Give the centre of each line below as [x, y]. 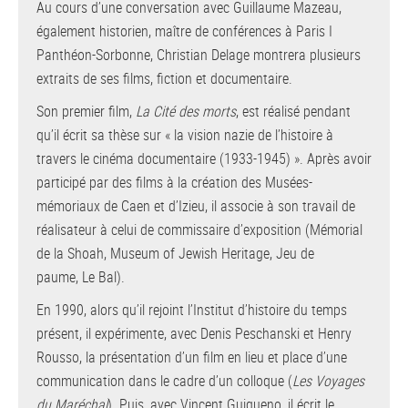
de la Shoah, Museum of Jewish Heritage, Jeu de [175, 254]
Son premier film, [86, 112]
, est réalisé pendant [293, 112]
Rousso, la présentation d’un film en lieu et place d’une [192, 357]
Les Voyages [328, 381]
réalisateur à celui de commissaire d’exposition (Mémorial [199, 230]
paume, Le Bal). [81, 277]
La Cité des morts [186, 112]
